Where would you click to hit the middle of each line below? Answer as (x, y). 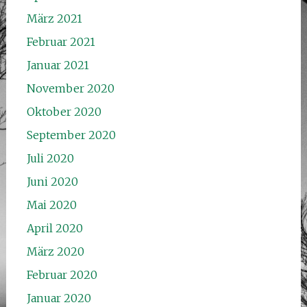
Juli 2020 (50, 158)
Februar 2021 (61, 41)
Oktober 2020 (64, 111)
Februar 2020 (62, 274)
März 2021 (54, 18)
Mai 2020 (51, 205)
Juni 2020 (52, 181)
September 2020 (71, 135)
